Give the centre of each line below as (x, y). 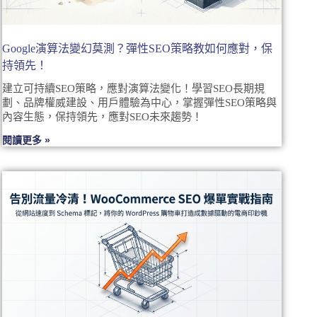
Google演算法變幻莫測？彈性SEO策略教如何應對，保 (138, 48)
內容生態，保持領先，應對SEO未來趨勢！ (103, 116)
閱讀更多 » (27, 140)
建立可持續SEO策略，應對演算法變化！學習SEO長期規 (134, 88)
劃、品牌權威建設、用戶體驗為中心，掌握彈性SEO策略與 (140, 102)
